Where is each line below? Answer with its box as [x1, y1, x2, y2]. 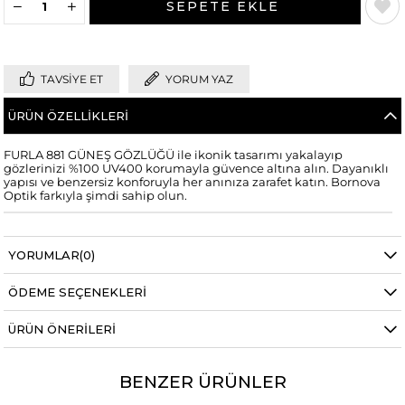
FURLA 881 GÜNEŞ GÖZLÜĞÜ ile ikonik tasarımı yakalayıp [4, 147, 344, 162]
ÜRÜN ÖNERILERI [8, 321, 117, 336]
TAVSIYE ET [41, 71, 104, 86]
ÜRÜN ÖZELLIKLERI [8, 108, 129, 123]
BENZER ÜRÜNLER [118, 371, 287, 392]
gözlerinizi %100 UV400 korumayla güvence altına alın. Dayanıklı [4, 161, 390, 175]
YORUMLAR [8, 247, 80, 262]
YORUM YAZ [165, 71, 234, 86]
